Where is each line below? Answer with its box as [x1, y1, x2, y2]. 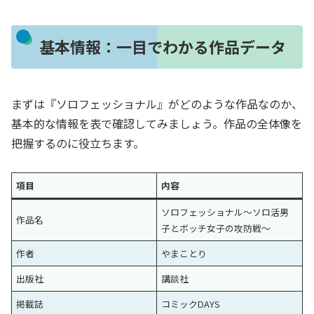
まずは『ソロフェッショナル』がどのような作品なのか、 [11, 95, 303, 112]
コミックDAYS [161, 297, 221, 311]
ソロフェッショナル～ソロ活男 [161, 205, 289, 219]
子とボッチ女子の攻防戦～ [161, 221, 271, 235]
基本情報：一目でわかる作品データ [39, 35, 286, 58]
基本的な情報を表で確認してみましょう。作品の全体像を [11, 114, 302, 132]
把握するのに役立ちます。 [11, 134, 144, 151]
